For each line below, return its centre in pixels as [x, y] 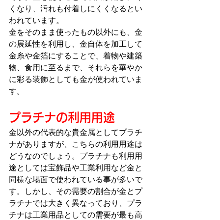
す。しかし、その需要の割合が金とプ [76, 191]
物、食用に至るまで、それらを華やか [76, 67]
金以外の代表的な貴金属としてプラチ [76, 132]
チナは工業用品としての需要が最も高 [76, 215]
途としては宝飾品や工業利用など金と [76, 167]
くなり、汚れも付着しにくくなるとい [76, 8]
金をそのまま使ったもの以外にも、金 [76, 32]
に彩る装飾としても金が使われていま [76, 79]
